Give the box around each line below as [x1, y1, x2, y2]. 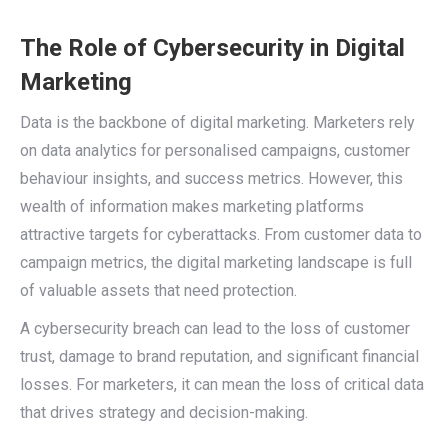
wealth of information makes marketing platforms [20, 197, 364, 216]
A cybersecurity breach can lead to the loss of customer [20, 319, 410, 338]
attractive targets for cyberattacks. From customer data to [20, 225, 422, 244]
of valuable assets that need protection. [20, 281, 297, 300]
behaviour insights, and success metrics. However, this [20, 169, 403, 188]
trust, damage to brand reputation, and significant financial [20, 347, 419, 366]
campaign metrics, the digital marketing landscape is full [20, 253, 412, 272]
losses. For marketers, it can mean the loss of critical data [20, 375, 424, 394]
